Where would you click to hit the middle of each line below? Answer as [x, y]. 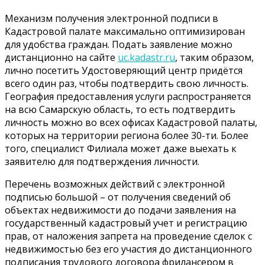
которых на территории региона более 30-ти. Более [127, 135]
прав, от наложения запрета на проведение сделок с [128, 236]
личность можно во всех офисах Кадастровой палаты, [131, 122]
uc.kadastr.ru [146, 57]
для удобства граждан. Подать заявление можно [119, 44]
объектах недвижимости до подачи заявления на [120, 210]
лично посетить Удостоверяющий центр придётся [124, 70]
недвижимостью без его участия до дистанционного [128, 249]
